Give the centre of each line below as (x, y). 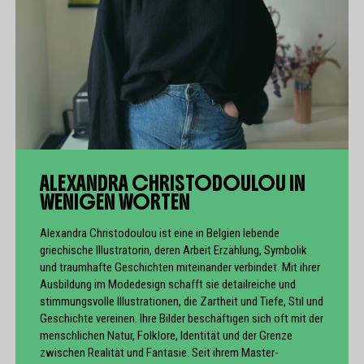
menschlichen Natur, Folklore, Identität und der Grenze (166, 336)
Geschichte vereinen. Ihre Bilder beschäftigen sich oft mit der (182, 318)
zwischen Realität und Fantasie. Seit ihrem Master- (159, 353)
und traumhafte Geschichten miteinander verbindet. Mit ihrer (180, 267)
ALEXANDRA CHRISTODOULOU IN (173, 183)
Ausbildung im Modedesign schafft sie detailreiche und (168, 284)
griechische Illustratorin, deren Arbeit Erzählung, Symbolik (173, 250)
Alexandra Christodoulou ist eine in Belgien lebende (160, 233)
